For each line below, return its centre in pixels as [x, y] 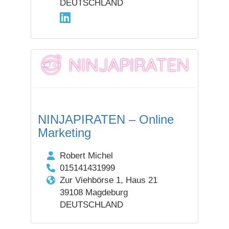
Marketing [64, 132]
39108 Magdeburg [94, 192]
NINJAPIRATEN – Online [106, 119]
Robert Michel [86, 155]
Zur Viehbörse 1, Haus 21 [108, 180]
